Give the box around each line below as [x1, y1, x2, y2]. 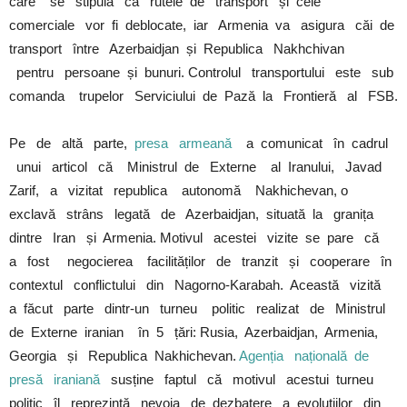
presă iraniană [9, 372, 104, 388]
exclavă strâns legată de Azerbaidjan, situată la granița [9, 206, 384, 223]
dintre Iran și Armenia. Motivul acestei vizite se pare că [9, 230, 382, 246]
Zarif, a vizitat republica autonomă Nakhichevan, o [9, 183, 352, 199]
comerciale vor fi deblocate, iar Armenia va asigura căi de [9, 17, 398, 34]
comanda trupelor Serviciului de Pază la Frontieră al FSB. [9, 88, 398, 104]
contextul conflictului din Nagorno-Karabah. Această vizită [9, 277, 388, 293]
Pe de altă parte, [9, 135, 134, 152]
